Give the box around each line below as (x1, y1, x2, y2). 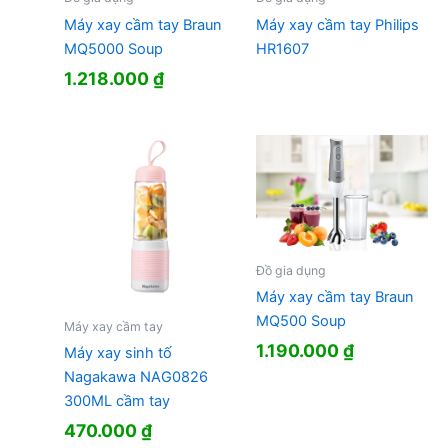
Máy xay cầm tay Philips (255, 15, 419, 34)
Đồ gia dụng (255, 262, 326, 278)
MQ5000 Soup (63, 39, 163, 58)
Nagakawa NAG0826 (63, 368, 208, 387)
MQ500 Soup (255, 312, 346, 331)
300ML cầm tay (63, 392, 170, 411)
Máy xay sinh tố (63, 344, 172, 363)
